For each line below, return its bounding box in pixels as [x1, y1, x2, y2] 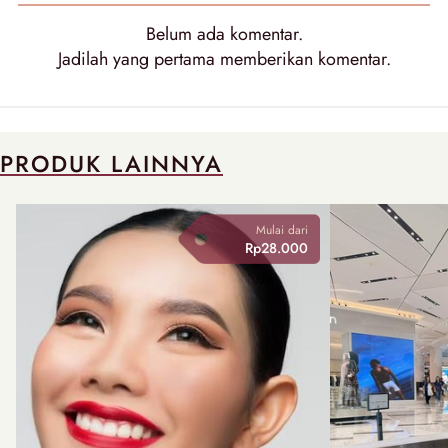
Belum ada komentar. [145, 20, 303, 47]
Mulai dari [255, 220, 308, 239]
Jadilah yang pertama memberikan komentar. [57, 45, 391, 72]
